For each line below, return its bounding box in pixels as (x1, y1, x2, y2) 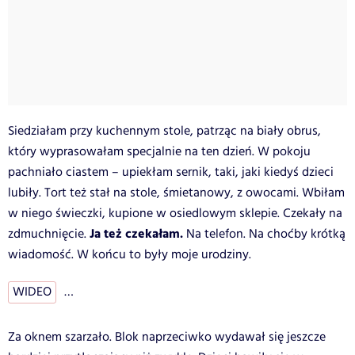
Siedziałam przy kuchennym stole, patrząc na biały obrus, (8, 121, 321, 140)
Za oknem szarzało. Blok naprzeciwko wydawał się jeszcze (8, 327, 326, 346)
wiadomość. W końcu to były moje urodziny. (8, 245, 251, 264)
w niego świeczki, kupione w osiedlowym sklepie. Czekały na (8, 204, 342, 223)
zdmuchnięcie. (8, 224, 90, 243)
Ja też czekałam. (90, 223, 183, 244)
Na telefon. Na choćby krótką (183, 224, 345, 243)
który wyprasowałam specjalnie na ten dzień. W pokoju (8, 142, 311, 161)
